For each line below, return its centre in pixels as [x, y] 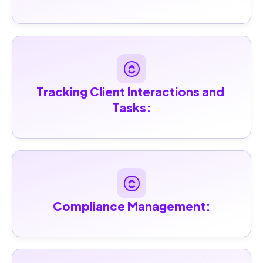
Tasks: [131, 107]
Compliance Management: [131, 206]
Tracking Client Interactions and [130, 92]
